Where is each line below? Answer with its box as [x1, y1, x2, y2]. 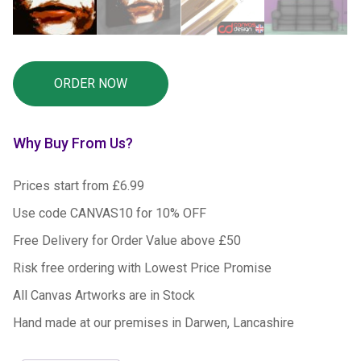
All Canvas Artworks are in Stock [13, 287, 196, 303]
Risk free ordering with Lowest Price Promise [13, 259, 272, 276]
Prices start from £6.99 [13, 177, 145, 193]
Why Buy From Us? [13, 134, 134, 151]
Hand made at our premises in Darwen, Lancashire [13, 314, 295, 330]
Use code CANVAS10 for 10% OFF [13, 205, 207, 221]
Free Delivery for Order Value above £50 [13, 232, 242, 248]
